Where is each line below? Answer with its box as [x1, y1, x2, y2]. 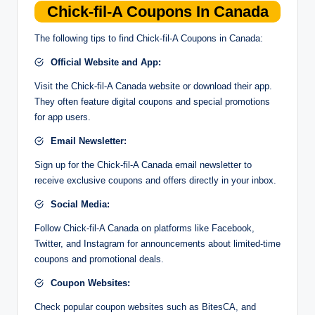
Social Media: [50, 198, 110, 210]
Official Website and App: [50, 56, 161, 67]
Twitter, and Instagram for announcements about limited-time [34, 238, 281, 249]
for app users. [34, 111, 91, 122]
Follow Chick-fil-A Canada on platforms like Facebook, [34, 222, 255, 233]
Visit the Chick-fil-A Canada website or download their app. [34, 80, 272, 91]
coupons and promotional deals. [34, 253, 164, 264]
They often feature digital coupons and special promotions [34, 96, 270, 107]
